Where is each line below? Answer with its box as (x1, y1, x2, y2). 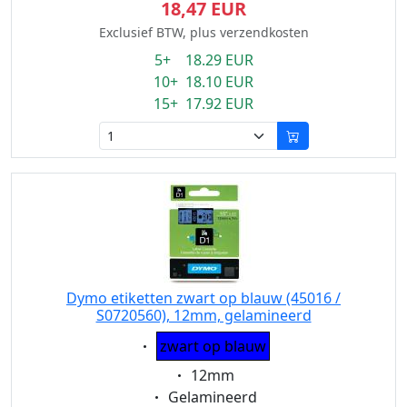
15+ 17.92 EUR (154, 94, 253, 114)
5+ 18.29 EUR (154, 50, 253, 70)
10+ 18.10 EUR (154, 72, 253, 92)
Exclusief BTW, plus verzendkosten (98, 24, 309, 41)
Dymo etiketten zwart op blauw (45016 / (66, 288, 341, 308)
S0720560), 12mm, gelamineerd (95, 305, 312, 325)
